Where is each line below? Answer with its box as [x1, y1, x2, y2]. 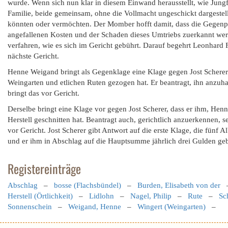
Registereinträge [8, 159, 81, 178]
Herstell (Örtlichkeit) [8, 192, 73, 200]
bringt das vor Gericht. [8, 89, 79, 97]
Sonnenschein [8, 203, 52, 211]
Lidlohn [89, 192, 114, 200]
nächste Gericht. [8, 52, 59, 60]
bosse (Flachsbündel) [54, 181, 121, 189]
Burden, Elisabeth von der [137, 181, 220, 189]
